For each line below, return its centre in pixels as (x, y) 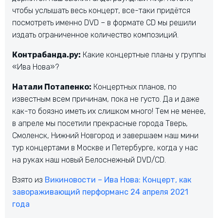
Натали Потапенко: (52, 87)
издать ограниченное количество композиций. (95, 35)
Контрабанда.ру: (46, 55)
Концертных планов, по (134, 87)
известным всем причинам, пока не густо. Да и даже (106, 99)
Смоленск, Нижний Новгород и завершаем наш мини (105, 136)
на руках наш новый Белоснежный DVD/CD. (89, 160)
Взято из (28, 180)
